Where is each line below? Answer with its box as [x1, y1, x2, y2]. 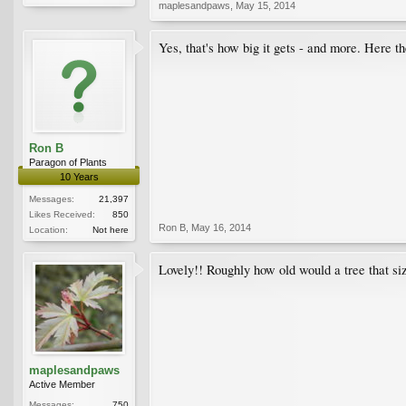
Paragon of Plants [29, 156, 107, 168]
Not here [92, 224, 129, 235]
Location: [29, 224, 68, 235]
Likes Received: [29, 208, 95, 219]
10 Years [59, 170, 99, 182]
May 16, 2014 [191, 221, 251, 233]
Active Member [29, 378, 95, 390]
